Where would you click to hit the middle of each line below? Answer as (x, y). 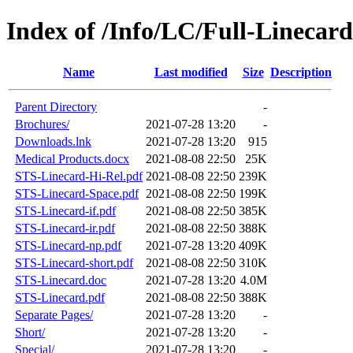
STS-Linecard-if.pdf (65, 210)
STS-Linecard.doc (61, 280)
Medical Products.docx (72, 158)
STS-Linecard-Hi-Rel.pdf (79, 176)
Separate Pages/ (54, 314)
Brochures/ (42, 124)
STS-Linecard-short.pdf (74, 262)
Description (301, 72)
